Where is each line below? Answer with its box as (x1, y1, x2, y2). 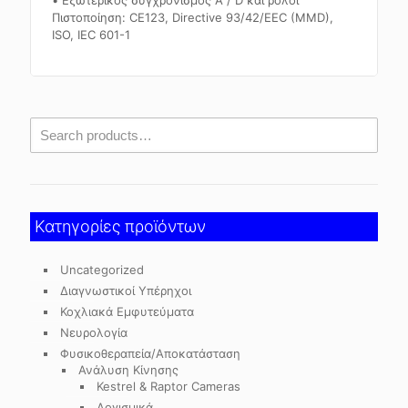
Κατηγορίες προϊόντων (35, 217, 206, 236)
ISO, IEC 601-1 (52, 27, 131, 42)
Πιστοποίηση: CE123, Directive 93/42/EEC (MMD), (52, 10, 334, 25)
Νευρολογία (60, 325, 127, 340)
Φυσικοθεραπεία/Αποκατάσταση (60, 346, 240, 361)
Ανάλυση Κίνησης (78, 362, 178, 377)
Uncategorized (60, 262, 144, 277)
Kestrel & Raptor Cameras (97, 379, 240, 393)
